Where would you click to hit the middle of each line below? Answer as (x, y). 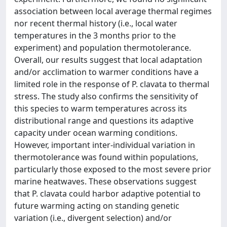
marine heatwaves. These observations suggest (105, 181)
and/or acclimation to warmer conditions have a (106, 72)
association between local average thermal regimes (113, 11)
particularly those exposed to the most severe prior (113, 169)
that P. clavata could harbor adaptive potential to (107, 194)
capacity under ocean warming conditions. (96, 133)
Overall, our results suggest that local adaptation (108, 60)
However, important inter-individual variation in (105, 145)
